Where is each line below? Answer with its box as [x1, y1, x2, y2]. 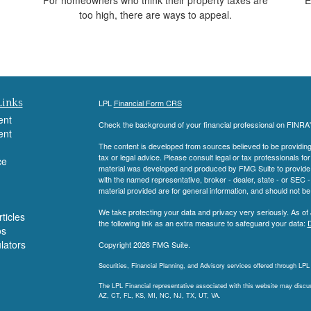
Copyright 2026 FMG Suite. [98, 238, 190, 250]
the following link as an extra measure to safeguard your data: [98, 217, 308, 228]
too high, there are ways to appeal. [79, 7, 232, 22]
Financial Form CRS [113, 96, 182, 108]
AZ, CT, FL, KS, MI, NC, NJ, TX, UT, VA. [98, 289, 221, 300]
